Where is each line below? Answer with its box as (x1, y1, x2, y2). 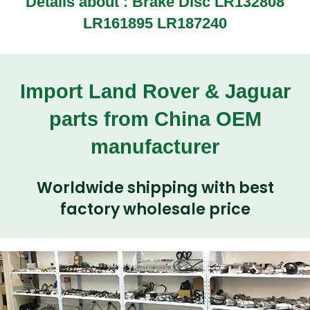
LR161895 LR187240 (83, 15, 227, 33)
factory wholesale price (60, 199, 250, 221)
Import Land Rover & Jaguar (19, 80, 291, 102)
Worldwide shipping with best (36, 177, 274, 199)
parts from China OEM (48, 107, 262, 130)
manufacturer (91, 135, 219, 158)
